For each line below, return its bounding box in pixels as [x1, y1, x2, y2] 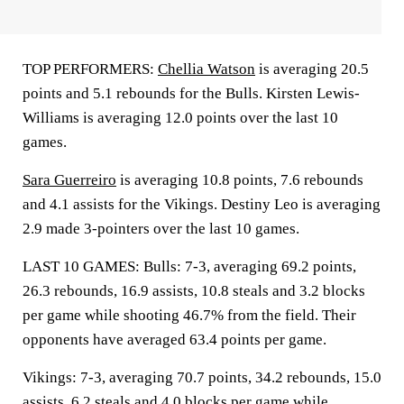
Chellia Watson [158, 60, 255, 78]
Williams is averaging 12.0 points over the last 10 [23, 109, 338, 126]
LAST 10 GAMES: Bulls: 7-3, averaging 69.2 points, [23, 258, 356, 275]
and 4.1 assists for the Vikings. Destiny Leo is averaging [23, 196, 381, 213]
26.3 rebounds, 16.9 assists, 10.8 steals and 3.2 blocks [23, 282, 365, 299]
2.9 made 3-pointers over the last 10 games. [23, 220, 299, 237]
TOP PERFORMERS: [23, 60, 158, 78]
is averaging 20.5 [255, 60, 369, 78]
